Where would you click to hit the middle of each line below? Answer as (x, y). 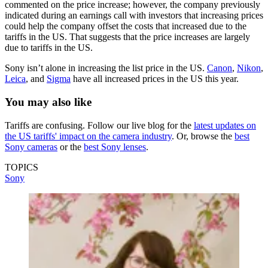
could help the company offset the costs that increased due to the (126, 26)
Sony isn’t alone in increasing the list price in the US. (106, 68)
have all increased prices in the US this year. (155, 79)
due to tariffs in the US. (49, 48)
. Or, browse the (203, 136)
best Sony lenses (115, 147)
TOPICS (22, 167)
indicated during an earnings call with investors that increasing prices (134, 16)
